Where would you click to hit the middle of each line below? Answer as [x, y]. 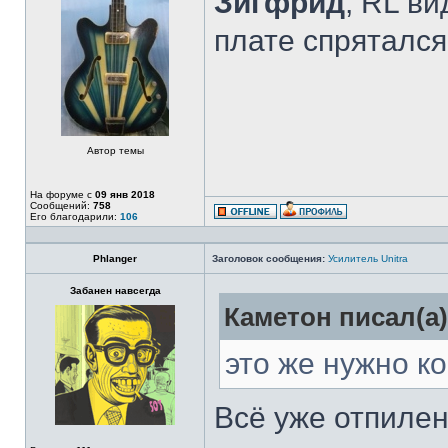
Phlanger [115, 258]
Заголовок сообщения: [268, 258]
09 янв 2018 [125, 194]
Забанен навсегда [115, 290]
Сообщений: [61, 205]
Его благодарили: [75, 216]
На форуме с [62, 194]
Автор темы [115, 150]
